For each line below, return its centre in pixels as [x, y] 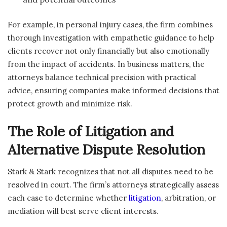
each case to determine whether [68, 198]
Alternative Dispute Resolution [106, 149]
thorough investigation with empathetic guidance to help [111, 38]
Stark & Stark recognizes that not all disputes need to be [110, 172]
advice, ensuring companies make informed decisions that [113, 91]
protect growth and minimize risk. [70, 104]
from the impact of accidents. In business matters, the [106, 64]
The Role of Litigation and [91, 131]
